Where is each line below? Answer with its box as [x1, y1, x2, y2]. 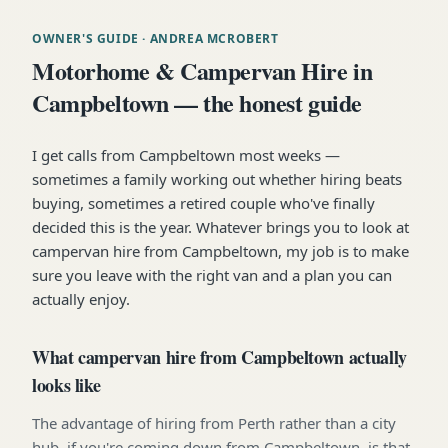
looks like [32, 371, 101, 398]
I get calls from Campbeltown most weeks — [32, 144, 340, 165]
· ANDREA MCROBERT [138, 29, 279, 47]
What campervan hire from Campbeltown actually [32, 343, 407, 370]
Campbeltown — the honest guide [32, 84, 362, 120]
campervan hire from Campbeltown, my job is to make [32, 240, 409, 261]
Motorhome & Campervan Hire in [32, 52, 373, 88]
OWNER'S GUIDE [32, 29, 139, 47]
